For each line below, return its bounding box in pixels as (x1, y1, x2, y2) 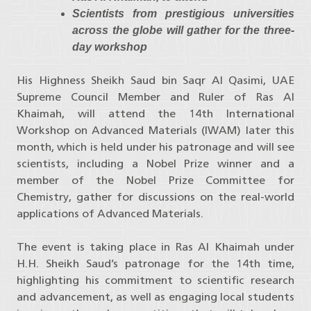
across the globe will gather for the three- (72, 24, 294, 37)
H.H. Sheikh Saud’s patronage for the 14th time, (17, 257, 294, 271)
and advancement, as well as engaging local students (17, 290, 294, 304)
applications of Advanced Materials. (17, 207, 203, 221)
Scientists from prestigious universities (72, 8, 294, 20)
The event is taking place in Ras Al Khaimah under (17, 240, 294, 254)
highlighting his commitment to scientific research (17, 274, 294, 287)
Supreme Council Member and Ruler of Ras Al (17, 90, 294, 104)
